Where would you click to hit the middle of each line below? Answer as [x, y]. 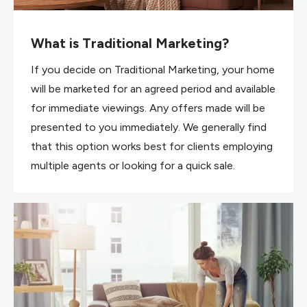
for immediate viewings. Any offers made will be [148, 108]
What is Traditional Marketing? [130, 43]
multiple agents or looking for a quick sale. [133, 165]
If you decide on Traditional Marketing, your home [153, 70]
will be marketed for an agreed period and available [153, 89]
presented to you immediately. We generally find [149, 127]
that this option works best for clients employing [152, 146]
